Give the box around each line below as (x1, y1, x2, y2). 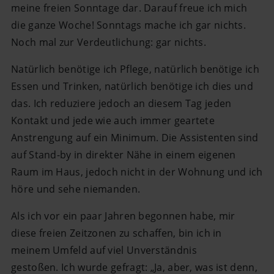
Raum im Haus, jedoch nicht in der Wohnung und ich (11, 165, 263, 179)
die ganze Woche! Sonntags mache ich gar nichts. (11, 18, 246, 32)
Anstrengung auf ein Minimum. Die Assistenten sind (11, 131, 259, 145)
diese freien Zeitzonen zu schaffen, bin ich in (11, 226, 222, 240)
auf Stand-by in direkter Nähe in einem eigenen (11, 148, 236, 162)
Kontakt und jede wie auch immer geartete (11, 114, 215, 128)
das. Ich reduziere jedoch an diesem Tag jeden (11, 97, 232, 111)
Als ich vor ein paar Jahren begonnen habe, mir (11, 209, 235, 223)
